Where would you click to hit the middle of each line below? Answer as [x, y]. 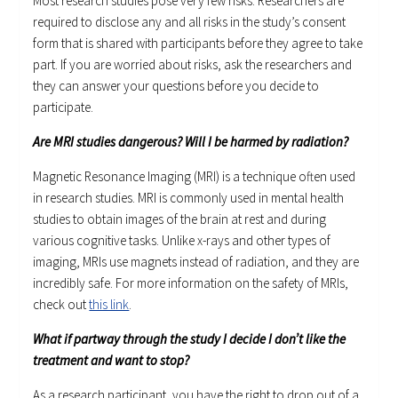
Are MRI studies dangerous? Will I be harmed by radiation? [191, 141]
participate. [64, 107]
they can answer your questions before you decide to [176, 85]
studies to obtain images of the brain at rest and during [180, 219]
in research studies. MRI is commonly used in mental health [189, 197]
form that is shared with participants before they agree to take [198, 43]
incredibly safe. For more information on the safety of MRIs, [191, 283]
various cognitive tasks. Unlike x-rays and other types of [182, 240]
